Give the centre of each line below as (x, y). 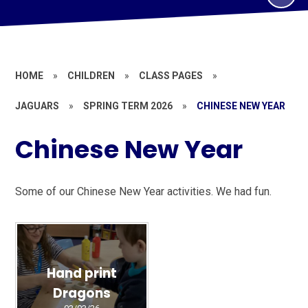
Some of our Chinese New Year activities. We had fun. (144, 191)
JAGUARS (37, 106)
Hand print (81, 273)
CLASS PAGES (171, 76)
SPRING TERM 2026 (128, 106)
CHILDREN (91, 76)
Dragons (81, 293)
